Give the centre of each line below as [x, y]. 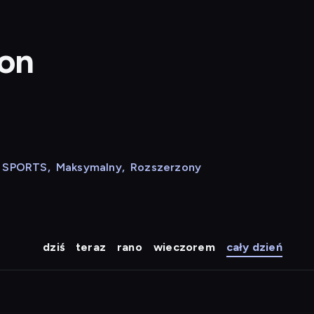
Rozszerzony [166, 167]
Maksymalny [89, 167]
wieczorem [184, 247]
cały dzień [254, 247]
